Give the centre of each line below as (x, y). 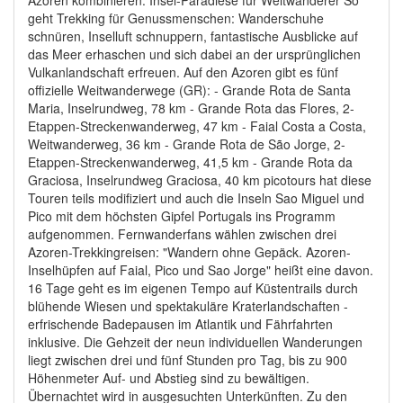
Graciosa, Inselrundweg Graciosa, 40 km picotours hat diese (200, 179)
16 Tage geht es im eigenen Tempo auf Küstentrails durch (193, 287)
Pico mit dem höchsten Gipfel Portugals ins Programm (182, 215)
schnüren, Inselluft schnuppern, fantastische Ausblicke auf (193, 36)
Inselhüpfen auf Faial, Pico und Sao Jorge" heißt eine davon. (201, 269)
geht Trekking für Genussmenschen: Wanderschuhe (176, 18)
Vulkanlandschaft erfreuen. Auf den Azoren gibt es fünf (183, 72)
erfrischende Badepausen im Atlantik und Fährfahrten (180, 323)
